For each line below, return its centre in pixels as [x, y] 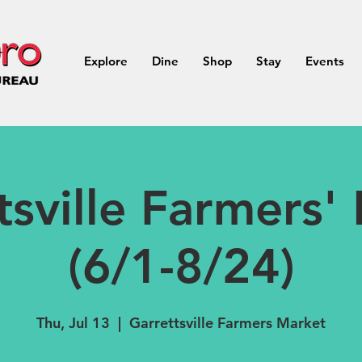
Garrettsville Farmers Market [227, 323]
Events [325, 61]
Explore [106, 61]
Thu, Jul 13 [73, 323]
